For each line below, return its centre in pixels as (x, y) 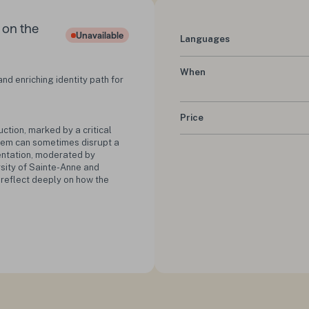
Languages (205, 39)
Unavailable (100, 35)
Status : (86, 39)
